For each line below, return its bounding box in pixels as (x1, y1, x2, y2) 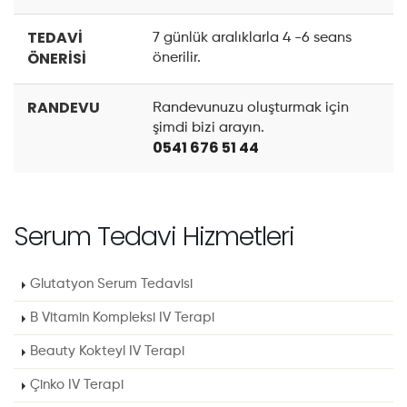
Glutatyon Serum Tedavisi (30, 277, 193, 291)
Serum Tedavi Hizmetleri (14, 218, 294, 254)
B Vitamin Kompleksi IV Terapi (30, 311, 214, 324)
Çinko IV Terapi (30, 378, 124, 392)
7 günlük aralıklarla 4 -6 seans (153, 31, 352, 45)
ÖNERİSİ (27, 48, 86, 69)
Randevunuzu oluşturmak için (153, 101, 349, 115)
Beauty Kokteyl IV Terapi (30, 344, 184, 358)
